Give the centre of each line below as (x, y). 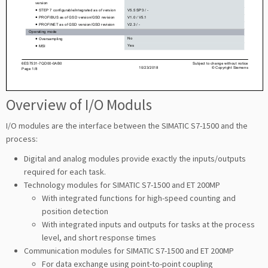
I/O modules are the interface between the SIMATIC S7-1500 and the (127, 125)
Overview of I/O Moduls (79, 104)
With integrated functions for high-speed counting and (139, 198)
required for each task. (65, 171)
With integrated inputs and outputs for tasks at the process (148, 224)
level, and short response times (99, 237)
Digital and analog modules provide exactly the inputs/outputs (135, 158)
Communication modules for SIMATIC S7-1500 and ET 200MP (129, 250)
